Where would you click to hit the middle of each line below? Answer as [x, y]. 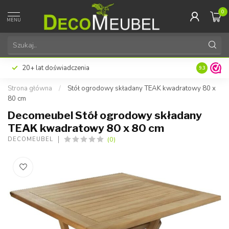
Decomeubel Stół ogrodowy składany [105, 115]
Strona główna [30, 88]
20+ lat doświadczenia [56, 68]
